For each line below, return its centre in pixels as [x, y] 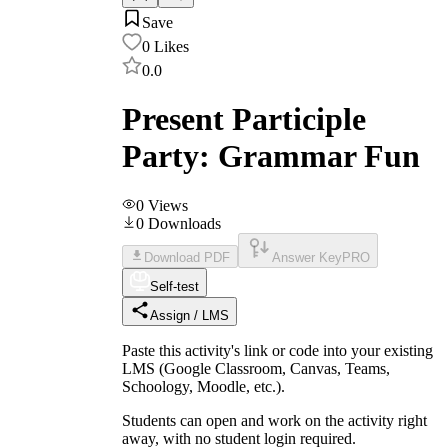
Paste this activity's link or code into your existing [277, 350]
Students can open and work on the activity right [274, 420]
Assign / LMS [189, 315]
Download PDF [187, 257]
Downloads [184, 223]
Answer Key [307, 257]
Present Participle [244, 119]
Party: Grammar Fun [271, 156]
